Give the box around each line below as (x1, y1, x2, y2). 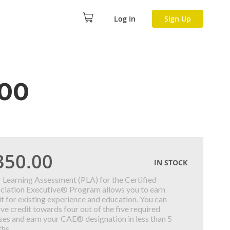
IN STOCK (154, 158, 188, 167)
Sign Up (164, 13, 191, 24)
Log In (114, 13, 136, 24)
